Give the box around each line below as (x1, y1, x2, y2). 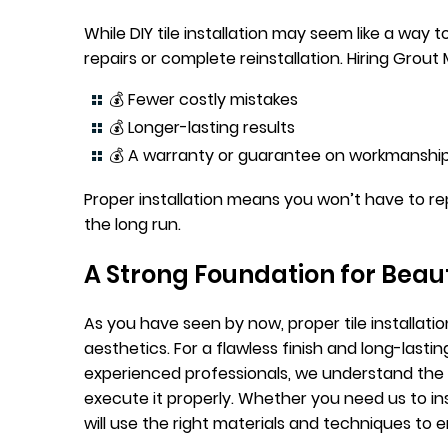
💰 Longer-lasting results (109, 115, 295, 139)
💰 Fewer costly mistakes (109, 87, 298, 111)
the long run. (84, 212, 181, 236)
